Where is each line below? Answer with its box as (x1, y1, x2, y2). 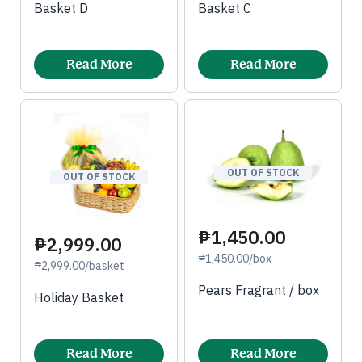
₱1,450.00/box (198, 250, 271, 266)
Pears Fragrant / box (198, 281, 319, 298)
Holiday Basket (34, 288, 124, 305)
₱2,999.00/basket (34, 258, 124, 273)
